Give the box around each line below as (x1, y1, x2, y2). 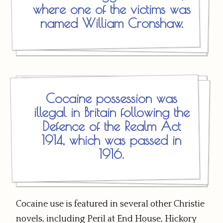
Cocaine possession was (46, 90, 177, 106)
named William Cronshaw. (40, 15, 183, 31)
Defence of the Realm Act (42, 118, 181, 133)
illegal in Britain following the (33, 104, 190, 119)
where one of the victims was (32, 1, 191, 17)
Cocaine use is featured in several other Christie (16, 199, 205, 209)
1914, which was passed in (42, 132, 181, 147)
